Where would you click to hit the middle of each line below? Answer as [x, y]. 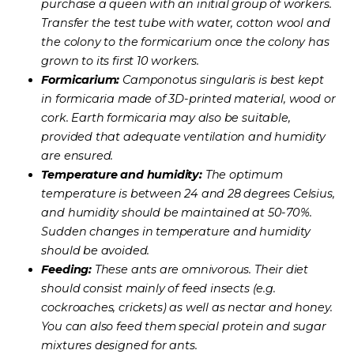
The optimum [242, 175]
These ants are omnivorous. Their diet [200, 270]
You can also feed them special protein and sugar [184, 327]
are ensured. [77, 156]
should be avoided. [96, 251]
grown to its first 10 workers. [121, 61]
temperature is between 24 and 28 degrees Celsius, [188, 194]
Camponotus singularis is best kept [222, 80]
